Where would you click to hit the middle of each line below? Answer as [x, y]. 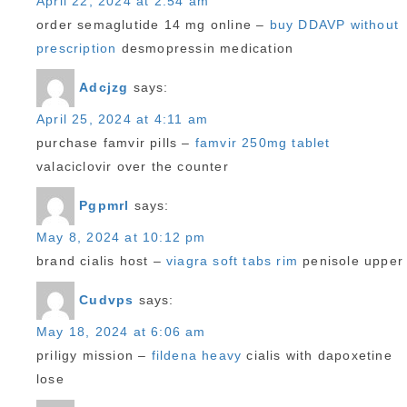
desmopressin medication [205, 48]
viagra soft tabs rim [232, 261]
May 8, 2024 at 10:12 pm [121, 237]
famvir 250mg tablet [263, 143]
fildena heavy [197, 355]
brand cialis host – [101, 261]
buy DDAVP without [334, 25]
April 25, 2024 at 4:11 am [122, 119]
